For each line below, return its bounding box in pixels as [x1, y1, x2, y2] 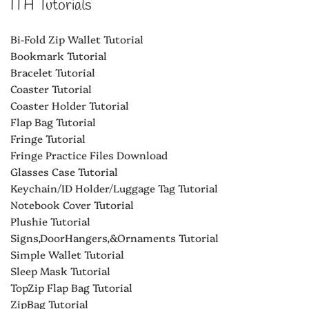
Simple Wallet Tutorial [10, 246, 124, 261]
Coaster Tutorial [10, 81, 92, 96]
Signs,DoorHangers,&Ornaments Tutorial [10, 230, 219, 245]
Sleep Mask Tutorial [10, 263, 110, 278]
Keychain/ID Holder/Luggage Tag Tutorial [10, 180, 218, 195]
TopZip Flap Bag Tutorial [10, 279, 132, 295]
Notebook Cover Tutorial [10, 197, 134, 212]
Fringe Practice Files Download [10, 147, 168, 162]
